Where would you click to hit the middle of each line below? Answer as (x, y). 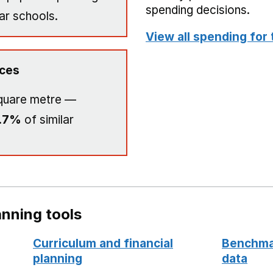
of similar (48, 120)
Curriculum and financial (103, 243)
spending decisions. (198, 10)
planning (58, 259)
